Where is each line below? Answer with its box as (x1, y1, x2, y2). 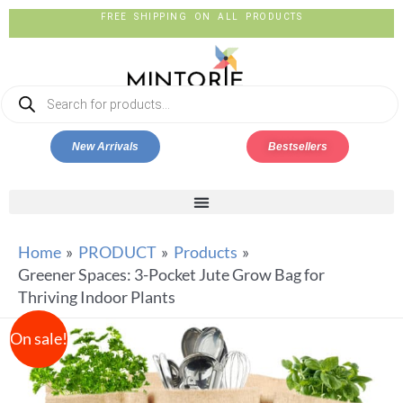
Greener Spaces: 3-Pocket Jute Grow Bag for (18, 264, 325, 284)
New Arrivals (72, 140, 139, 153)
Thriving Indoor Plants (18, 287, 175, 307)
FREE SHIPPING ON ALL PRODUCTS (100, 11, 303, 22)
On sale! (9, 327, 67, 348)
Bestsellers (268, 140, 327, 153)
